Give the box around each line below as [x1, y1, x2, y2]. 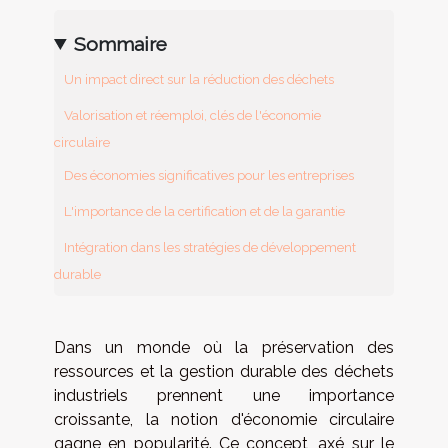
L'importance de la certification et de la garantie [64, 203, 345, 220]
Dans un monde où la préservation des [54, 337, 394, 357]
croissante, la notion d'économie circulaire [54, 409, 394, 429]
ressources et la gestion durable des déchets [54, 361, 394, 381]
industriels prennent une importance [54, 385, 394, 405]
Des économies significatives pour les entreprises [64, 167, 354, 184]
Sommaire [74, 32, 168, 55]
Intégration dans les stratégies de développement [64, 239, 356, 256]
